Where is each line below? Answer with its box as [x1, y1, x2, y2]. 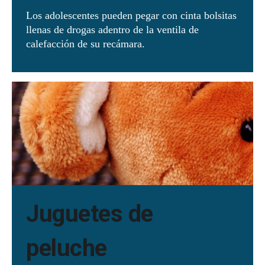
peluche [26, 234, 112, 262]
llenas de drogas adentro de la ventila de [26, 24, 199, 36]
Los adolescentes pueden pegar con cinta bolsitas [26, 9, 237, 22]
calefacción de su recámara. [26, 38, 148, 50]
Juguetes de [26, 199, 153, 228]
